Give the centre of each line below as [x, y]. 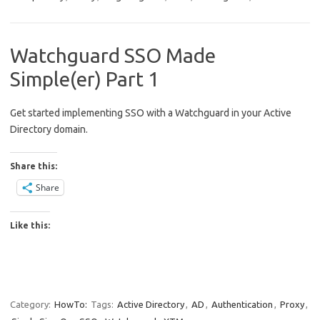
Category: [31, 304]
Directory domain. [49, 129]
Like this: [30, 225]
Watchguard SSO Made [113, 55]
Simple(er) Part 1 [85, 79]
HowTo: [71, 304]
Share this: [34, 166]
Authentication [242, 304]
